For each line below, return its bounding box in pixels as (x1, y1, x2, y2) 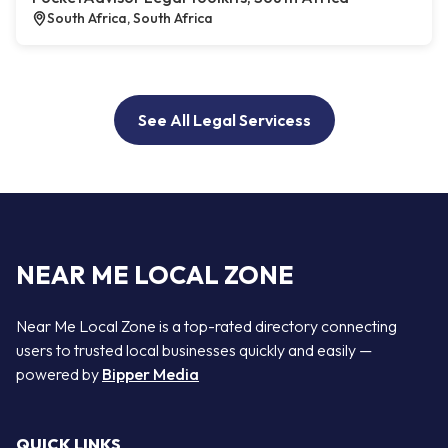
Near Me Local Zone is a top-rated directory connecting (16, 315, 397, 336)
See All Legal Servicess (137, 110, 311, 131)
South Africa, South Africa (47, 9, 213, 28)
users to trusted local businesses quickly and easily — (16, 339, 372, 360)
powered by (16, 363, 102, 384)
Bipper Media (102, 363, 199, 384)
